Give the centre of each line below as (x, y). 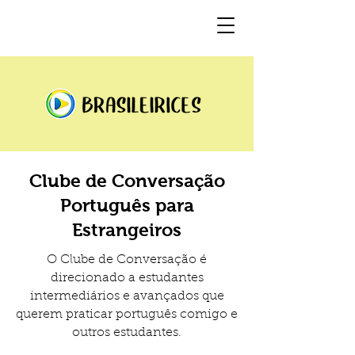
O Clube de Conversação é (127, 260)
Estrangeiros (127, 230)
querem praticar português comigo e (127, 315)
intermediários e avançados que (127, 296)
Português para (127, 205)
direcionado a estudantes (127, 278)
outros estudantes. (127, 333)
